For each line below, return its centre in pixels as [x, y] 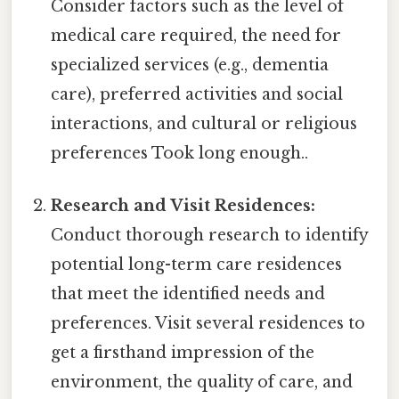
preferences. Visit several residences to [208, 324]
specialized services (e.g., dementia [190, 65]
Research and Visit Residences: [183, 206]
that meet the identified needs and [188, 294]
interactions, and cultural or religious [204, 124]
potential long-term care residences [197, 265]
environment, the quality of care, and [202, 383]
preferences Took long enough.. [180, 154]
